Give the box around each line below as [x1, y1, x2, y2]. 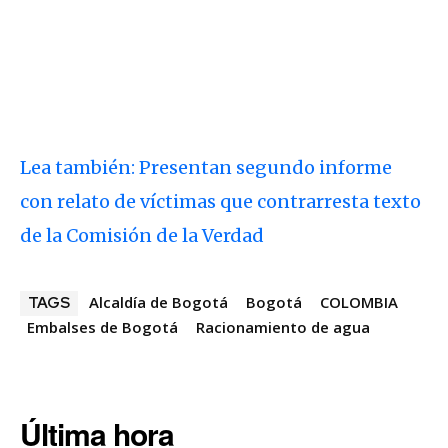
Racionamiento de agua [196, 316, 370, 337]
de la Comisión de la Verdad [20, 223, 264, 247]
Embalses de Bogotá [27, 316, 178, 337]
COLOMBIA [320, 291, 398, 312]
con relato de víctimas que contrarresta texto [20, 189, 421, 213]
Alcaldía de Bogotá [89, 291, 228, 312]
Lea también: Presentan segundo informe [20, 155, 392, 179]
